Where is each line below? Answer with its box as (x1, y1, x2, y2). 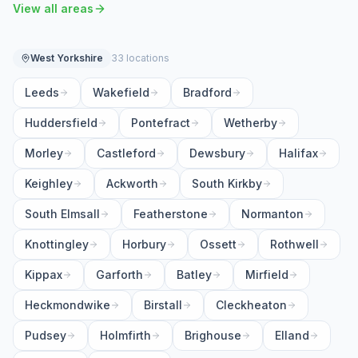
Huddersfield (25, 116, 97, 129)
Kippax (25, 268, 62, 281)
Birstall (144, 298, 182, 312)
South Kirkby (192, 177, 262, 190)
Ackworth (106, 177, 158, 190)
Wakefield (93, 86, 149, 99)
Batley (177, 268, 212, 281)
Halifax (279, 146, 318, 160)
